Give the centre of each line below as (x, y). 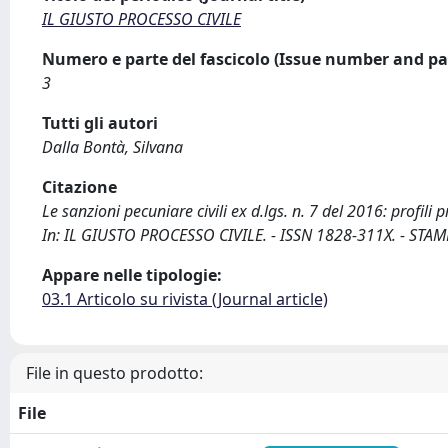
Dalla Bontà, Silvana (112, 147)
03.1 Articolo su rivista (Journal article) (185, 299)
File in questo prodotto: (114, 373)
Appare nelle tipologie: (132, 275)
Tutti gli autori (100, 123)
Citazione (79, 187)
